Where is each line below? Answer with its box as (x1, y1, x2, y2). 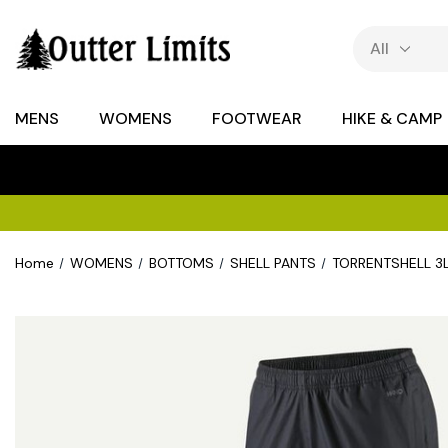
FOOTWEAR (212, 108, 302, 129)
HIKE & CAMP (342, 108, 442, 129)
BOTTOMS (148, 254, 214, 272)
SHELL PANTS (229, 254, 316, 272)
